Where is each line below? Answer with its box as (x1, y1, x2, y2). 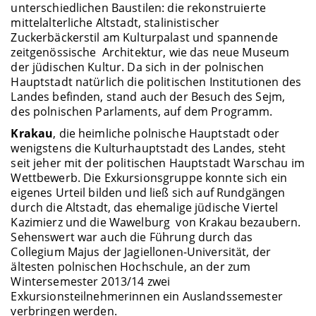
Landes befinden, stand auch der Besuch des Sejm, (11, 88, 286, 104)
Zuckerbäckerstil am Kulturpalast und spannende (11, 29, 278, 45)
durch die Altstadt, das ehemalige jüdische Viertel (11, 200, 279, 216)
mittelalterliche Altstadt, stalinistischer (11, 14, 220, 30)
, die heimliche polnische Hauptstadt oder (53, 126, 279, 142)
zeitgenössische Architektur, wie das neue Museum (11, 44, 290, 60)
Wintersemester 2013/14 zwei (11, 274, 171, 290)
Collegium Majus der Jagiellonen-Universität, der (11, 244, 272, 260)
